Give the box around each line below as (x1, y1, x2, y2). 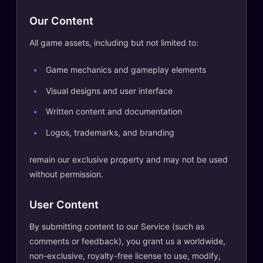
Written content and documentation (46, 106, 182, 116)
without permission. (29, 168, 103, 179)
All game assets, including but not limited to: (29, 38, 198, 48)
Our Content (29, 14, 93, 27)
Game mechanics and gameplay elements (46, 65, 206, 75)
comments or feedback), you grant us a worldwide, (29, 235, 225, 246)
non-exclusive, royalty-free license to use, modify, (29, 250, 221, 261)
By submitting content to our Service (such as (29, 221, 204, 231)
